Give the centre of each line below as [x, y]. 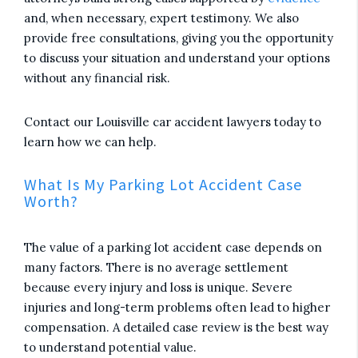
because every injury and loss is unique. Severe [158, 287]
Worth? [51, 201]
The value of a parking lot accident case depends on [173, 247]
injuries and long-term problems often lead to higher [177, 307]
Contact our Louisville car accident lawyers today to [173, 122]
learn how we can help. [90, 142]
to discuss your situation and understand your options [177, 58]
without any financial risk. [97, 78]
